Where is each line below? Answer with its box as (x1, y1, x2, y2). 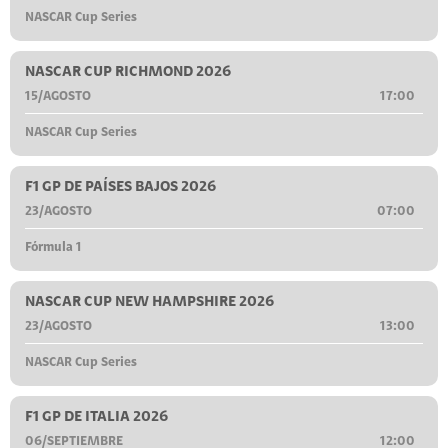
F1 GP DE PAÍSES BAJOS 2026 (25, 180, 216, 196)
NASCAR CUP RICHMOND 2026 (25, 65, 231, 81)
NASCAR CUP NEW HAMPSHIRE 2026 (25, 295, 274, 311)
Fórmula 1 (25, 241, 82, 255)
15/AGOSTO (25, 90, 91, 104)
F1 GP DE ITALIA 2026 (25, 410, 168, 426)
